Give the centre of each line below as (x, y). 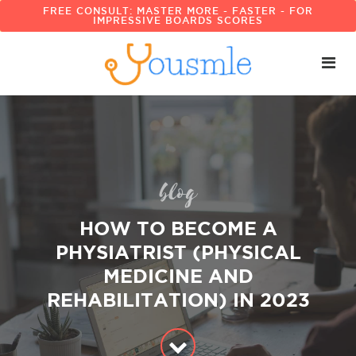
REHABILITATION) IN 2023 (178, 300)
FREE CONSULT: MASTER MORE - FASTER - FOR (178, 11)
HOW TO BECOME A (178, 228)
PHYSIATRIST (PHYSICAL (178, 252)
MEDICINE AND (178, 276)
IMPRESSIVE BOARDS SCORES (178, 20)
